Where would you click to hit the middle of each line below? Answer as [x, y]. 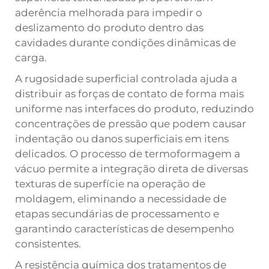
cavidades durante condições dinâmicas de [125, 43]
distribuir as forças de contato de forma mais [129, 94]
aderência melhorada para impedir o [109, 13]
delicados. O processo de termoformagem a [128, 154]
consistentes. [48, 244]
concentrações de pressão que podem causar [131, 124]
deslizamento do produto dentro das [109, 28]
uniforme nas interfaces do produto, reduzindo [134, 109]
